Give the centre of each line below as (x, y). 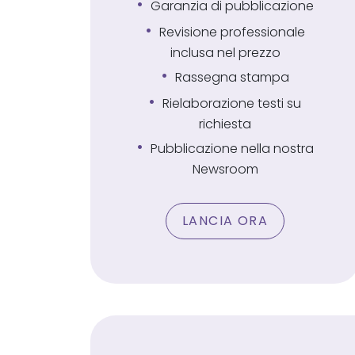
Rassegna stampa (232, 77)
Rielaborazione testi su (232, 103)
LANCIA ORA (225, 221)
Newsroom (225, 169)
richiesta (225, 124)
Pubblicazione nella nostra (232, 149)
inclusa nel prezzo (225, 53)
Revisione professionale (232, 32)
